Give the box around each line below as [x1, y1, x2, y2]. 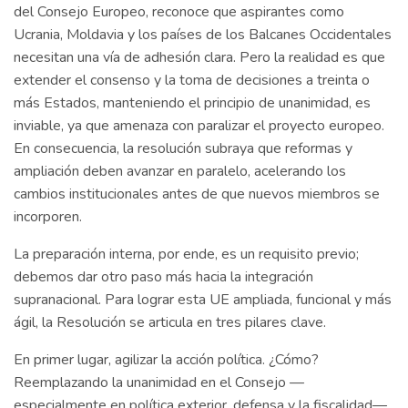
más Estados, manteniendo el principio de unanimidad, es [14, 93, 371, 114]
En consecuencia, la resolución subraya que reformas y [14, 138, 352, 159]
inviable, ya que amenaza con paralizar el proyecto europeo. [14, 116, 384, 137]
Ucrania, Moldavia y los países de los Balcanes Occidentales [14, 25, 392, 46]
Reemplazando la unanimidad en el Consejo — [14, 372, 304, 393]
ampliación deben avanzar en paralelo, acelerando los [14, 161, 346, 182]
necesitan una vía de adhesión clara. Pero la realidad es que [14, 47, 385, 68]
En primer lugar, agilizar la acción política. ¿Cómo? [14, 350, 319, 371]
